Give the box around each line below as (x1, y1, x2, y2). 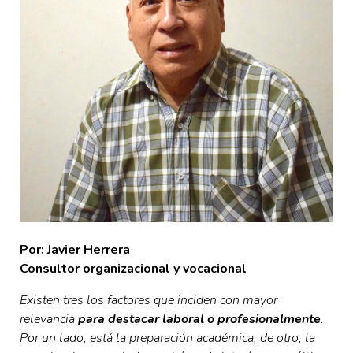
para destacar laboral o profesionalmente (78, 310, 321, 329)
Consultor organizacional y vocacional (20, 260, 247, 278)
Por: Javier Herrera (20, 241, 133, 259)
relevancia (20, 310, 78, 329)
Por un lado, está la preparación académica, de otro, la (20, 329, 315, 347)
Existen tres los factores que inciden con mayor (20, 292, 277, 310)
